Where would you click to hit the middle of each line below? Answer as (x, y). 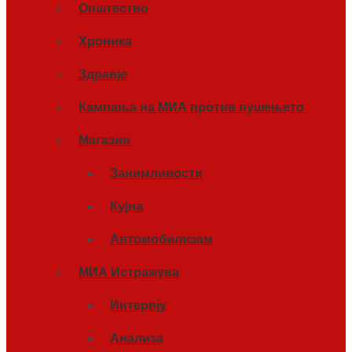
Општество (114, 8)
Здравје (103, 74)
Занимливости (156, 173)
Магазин (104, 140)
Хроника (105, 41)
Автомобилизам (161, 239)
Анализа (137, 338)
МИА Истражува (129, 272)
